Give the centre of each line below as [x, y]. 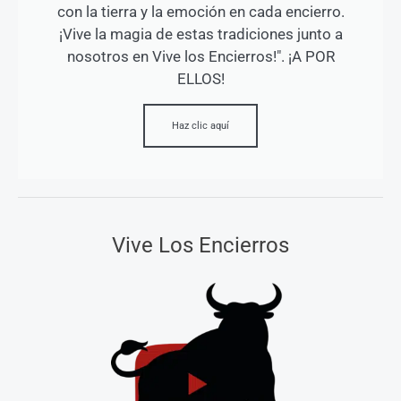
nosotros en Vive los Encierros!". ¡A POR [200, 56]
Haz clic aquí [200, 125]
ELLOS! [200, 78]
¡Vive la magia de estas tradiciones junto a [200, 34]
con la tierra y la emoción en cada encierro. [200, 11]
